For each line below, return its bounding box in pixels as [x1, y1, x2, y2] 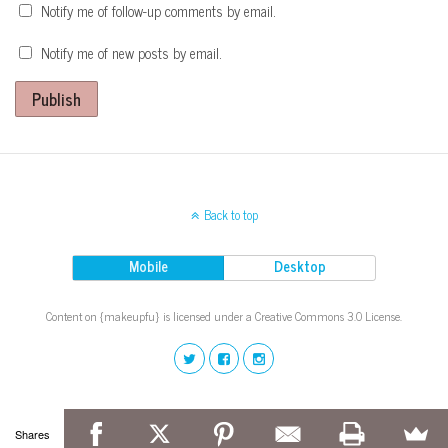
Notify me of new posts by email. [41, 41, 222, 66]
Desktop [273, 254, 326, 279]
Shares [14, 425, 50, 442]
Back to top [203, 204, 258, 226]
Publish [32, 86, 81, 113]
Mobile [128, 254, 168, 279]
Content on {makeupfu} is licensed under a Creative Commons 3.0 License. [46, 306, 402, 327]
